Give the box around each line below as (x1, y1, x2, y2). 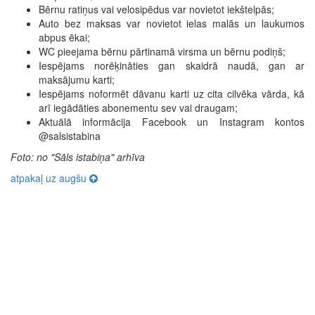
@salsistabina (39, 128, 101, 143)
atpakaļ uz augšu (11, 170, 89, 185)
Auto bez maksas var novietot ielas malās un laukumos (39, 15, 304, 30)
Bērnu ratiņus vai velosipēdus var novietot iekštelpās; (39, 1, 274, 16)
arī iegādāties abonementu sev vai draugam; (39, 100, 238, 115)
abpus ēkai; (39, 30, 90, 44)
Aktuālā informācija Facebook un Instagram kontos (39, 114, 304, 129)
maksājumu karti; (39, 72, 115, 86)
